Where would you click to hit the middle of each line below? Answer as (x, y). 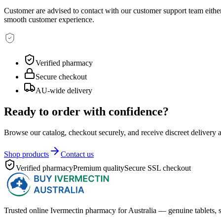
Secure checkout (61, 77)
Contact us (77, 154)
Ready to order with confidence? (86, 112)
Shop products (26, 154)
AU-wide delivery (64, 91)
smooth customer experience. (49, 20)
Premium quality (99, 168)
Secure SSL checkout (158, 168)
